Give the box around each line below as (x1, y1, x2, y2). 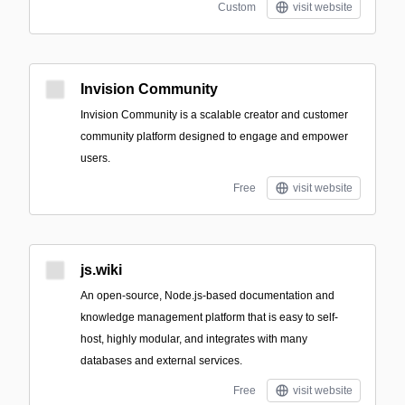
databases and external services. (80, 354, 242, 367)
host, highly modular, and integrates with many (80, 333, 307, 345)
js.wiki (80, 262, 122, 278)
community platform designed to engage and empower (80, 130, 348, 143)
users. (80, 152, 110, 165)
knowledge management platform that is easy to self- (80, 311, 338, 324)
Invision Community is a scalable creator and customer (80, 108, 348, 121)
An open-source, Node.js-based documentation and (80, 289, 334, 302)
